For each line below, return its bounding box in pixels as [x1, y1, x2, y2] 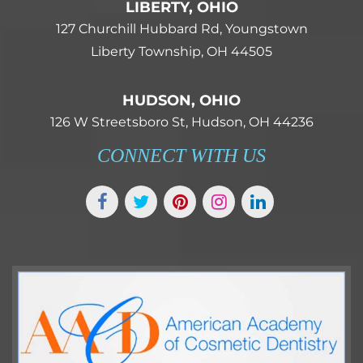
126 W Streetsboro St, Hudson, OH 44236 [49, 114, 314, 130]
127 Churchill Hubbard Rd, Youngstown [55, 21, 308, 36]
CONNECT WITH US [97, 145, 266, 166]
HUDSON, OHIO [122, 92, 241, 109]
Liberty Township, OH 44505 [91, 44, 272, 59]
